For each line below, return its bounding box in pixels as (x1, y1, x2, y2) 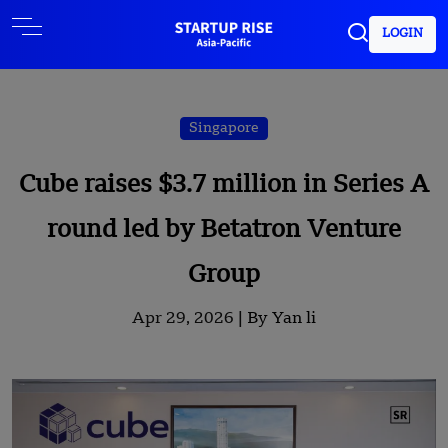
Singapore (189, 121, 259, 135)
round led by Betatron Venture (47, 219, 401, 243)
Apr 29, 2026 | (132, 311, 247, 327)
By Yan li (247, 311, 316, 327)
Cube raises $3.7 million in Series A (19, 174, 429, 198)
